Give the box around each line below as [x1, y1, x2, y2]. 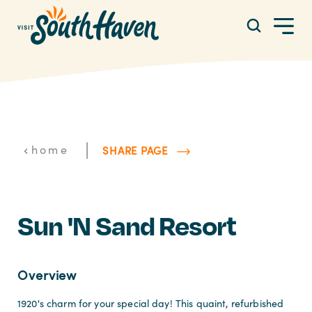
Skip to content [17, 16, 86, 29]
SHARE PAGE [102, 143, 168, 157]
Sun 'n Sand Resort [17, 208, 237, 242]
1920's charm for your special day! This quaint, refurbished [17, 296, 284, 310]
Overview [17, 265, 77, 283]
